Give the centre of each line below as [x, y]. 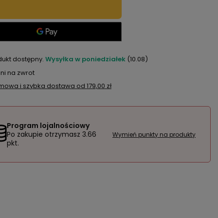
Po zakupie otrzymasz [44, 134]
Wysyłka [60, 59]
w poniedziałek [101, 59]
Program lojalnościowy [48, 125]
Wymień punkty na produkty [154, 134]
